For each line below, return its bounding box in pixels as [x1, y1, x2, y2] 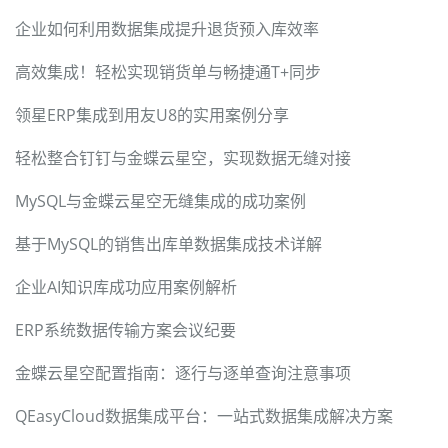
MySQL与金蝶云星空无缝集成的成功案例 [15, 190, 306, 213]
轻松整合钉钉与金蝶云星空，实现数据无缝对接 [15, 147, 351, 170]
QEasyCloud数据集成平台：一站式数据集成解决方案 [15, 405, 393, 428]
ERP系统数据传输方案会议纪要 [15, 319, 236, 342]
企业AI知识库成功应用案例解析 [15, 276, 237, 299]
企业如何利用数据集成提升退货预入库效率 [15, 18, 319, 41]
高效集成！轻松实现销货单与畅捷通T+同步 [15, 61, 321, 84]
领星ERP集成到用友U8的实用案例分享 [15, 104, 289, 127]
